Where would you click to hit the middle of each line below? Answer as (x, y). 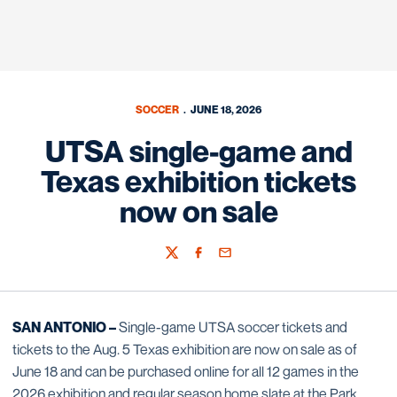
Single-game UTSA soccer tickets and (233, 327)
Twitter (183, 261)
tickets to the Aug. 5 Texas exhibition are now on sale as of (185, 349)
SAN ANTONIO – (66, 327)
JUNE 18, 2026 (226, 109)
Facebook (217, 261)
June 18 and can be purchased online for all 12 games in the (186, 371)
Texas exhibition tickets (198, 181)
